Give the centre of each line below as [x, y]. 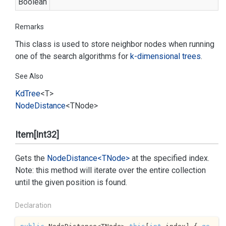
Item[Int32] [37, 134]
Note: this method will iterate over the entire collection [110, 170]
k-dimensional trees [165, 56]
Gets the [31, 158]
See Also [29, 76]
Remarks [30, 27]
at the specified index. [169, 158]
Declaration [33, 205]
